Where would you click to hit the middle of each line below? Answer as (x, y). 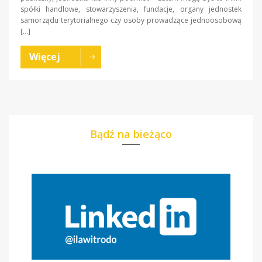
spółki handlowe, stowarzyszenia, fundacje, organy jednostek (131, 9)
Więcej (45, 57)
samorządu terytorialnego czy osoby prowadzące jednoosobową (131, 20)
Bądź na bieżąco (131, 134)
